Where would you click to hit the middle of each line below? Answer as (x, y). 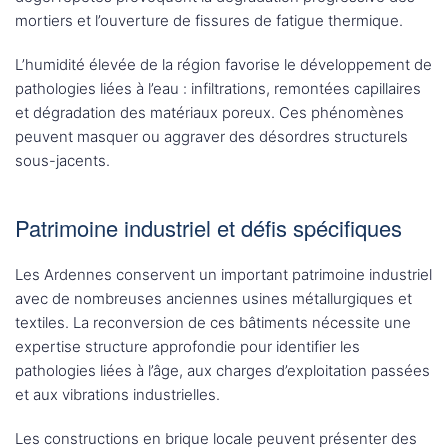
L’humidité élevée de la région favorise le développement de (223, 64)
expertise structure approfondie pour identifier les (187, 346)
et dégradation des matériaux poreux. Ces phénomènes (209, 112)
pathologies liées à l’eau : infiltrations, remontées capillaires (218, 88)
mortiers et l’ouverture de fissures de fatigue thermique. (209, 20)
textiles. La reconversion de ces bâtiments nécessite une (213, 322)
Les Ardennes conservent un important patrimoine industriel (223, 274)
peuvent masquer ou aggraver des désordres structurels (211, 136)
